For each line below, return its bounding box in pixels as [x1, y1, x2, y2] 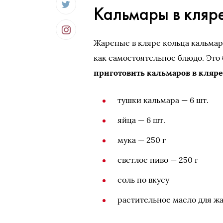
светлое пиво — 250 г [117, 155, 199, 165]
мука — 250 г [117, 135, 166, 145]
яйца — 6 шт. [117, 115, 166, 125]
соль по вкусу [117, 175, 170, 185]
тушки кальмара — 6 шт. [117, 95, 209, 105]
